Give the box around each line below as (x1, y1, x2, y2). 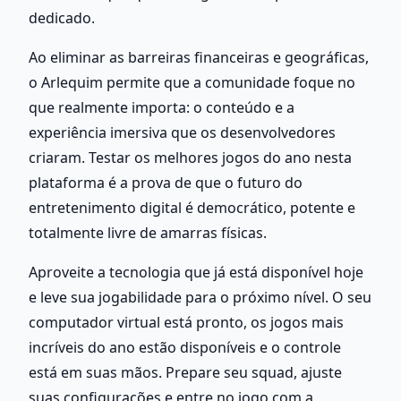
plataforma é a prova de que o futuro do (29, 172, 303, 192)
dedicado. (29, 7, 95, 28)
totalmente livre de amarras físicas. (29, 222, 267, 243)
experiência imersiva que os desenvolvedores (29, 122, 336, 142)
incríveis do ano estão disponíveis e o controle (29, 337, 341, 357)
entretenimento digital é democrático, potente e (29, 197, 355, 218)
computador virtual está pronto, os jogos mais (29, 311, 344, 332)
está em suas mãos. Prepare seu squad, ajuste (29, 362, 342, 382)
